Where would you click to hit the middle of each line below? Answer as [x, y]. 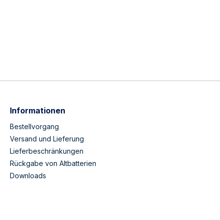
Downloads [28, 175]
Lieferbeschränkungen [47, 151]
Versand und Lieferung [47, 138]
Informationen [38, 110]
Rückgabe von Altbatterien [53, 163]
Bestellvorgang [34, 126]
